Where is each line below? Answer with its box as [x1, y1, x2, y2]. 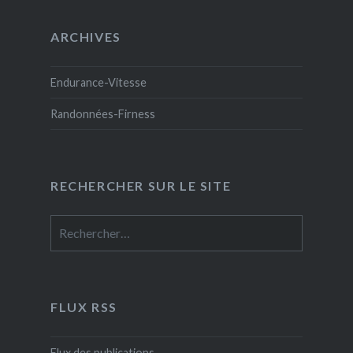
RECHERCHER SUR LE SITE [50, 177, 232, 193]
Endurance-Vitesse [50, 75, 147, 89]
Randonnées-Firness [50, 106, 155, 121]
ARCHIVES [50, 28, 121, 44]
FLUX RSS [50, 299, 117, 314]
